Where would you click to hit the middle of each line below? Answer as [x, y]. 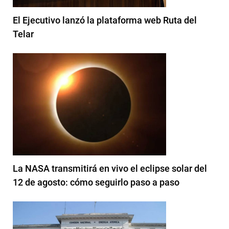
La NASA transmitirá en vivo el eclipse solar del [110, 168]
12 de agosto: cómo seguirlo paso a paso [96, 182]
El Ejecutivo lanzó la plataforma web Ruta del [105, 20]
